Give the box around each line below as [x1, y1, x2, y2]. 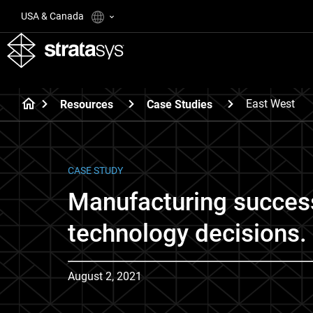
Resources [60, 97, 113, 111]
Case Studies [147, 97, 212, 111]
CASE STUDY [68, 165, 123, 176]
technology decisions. [68, 219, 307, 248]
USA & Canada [21, 10, 86, 22]
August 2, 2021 [68, 270, 142, 283]
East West [246, 97, 295, 110]
